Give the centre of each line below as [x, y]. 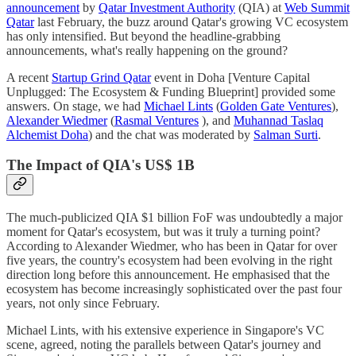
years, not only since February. [83, 303]
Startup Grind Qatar [101, 77]
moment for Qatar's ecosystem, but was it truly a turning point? [163, 231]
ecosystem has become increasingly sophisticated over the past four [174, 288]
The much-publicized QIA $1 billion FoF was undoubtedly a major [174, 217]
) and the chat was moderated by [171, 134]
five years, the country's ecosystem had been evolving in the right [169, 260]
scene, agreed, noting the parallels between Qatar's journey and [164, 344]
